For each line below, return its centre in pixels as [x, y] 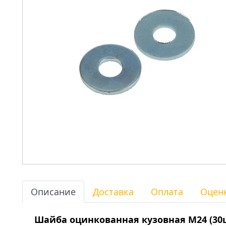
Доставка [113, 192]
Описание [53, 192]
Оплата [167, 192]
